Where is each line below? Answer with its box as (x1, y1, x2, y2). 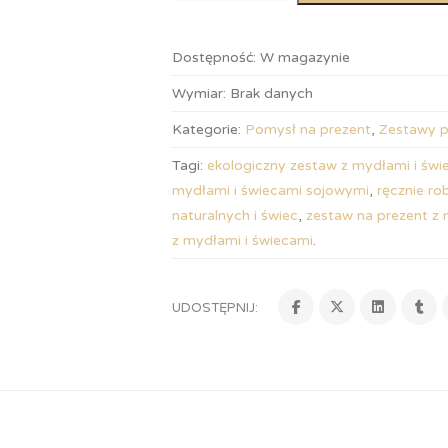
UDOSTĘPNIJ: (172, 300, 259, 316)
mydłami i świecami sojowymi (172, 182, 370, 199)
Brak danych (226, 85, 314, 102)
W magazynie (260, 49, 351, 66)
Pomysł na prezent (245, 121, 372, 138)
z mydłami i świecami (172, 232, 314, 249)
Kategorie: (172, 121, 246, 138)
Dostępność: (172, 49, 257, 66)
